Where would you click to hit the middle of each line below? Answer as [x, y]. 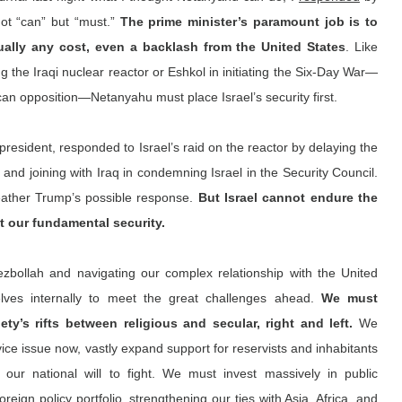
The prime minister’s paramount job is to [249, 21]
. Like [362, 46]
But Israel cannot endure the [288, 197]
